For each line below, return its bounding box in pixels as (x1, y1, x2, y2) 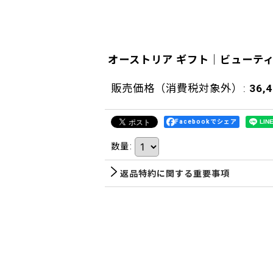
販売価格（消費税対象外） (111, 82, 243, 94)
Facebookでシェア (175, 118, 237, 125)
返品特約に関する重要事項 (120, 169, 230, 179)
